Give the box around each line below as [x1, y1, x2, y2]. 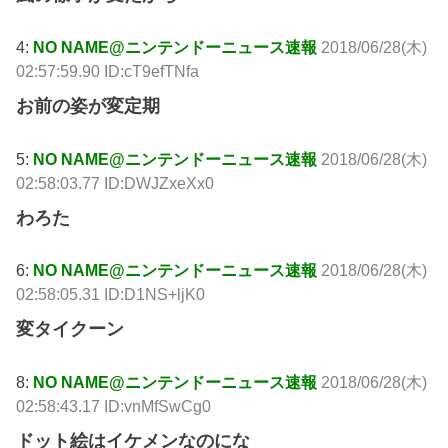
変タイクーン [16, 319, 125, 340]
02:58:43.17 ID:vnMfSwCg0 [16, 396, 212, 415]
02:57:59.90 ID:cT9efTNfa [16, 62, 200, 81]
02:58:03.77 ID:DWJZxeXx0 [16, 173, 215, 192]
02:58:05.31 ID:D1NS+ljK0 [16, 285, 206, 304]
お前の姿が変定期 [16, 96, 161, 117]
